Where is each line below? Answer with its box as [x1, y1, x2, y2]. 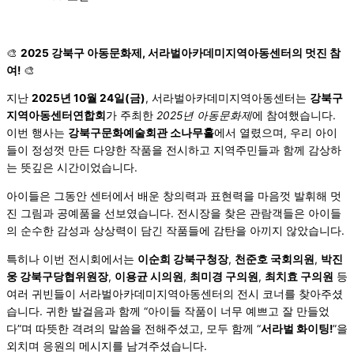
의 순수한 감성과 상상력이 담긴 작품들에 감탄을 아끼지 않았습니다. [6, 224, 345, 237]
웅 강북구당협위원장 [6, 269, 108, 283]
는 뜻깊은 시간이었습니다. [6, 161, 137, 175]
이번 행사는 [6, 126, 68, 140]
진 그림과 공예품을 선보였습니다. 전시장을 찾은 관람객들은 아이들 [6, 206, 341, 220]
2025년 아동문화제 [156, 109, 252, 122]
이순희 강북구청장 [137, 252, 228, 265]
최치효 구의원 [265, 269, 333, 283]
